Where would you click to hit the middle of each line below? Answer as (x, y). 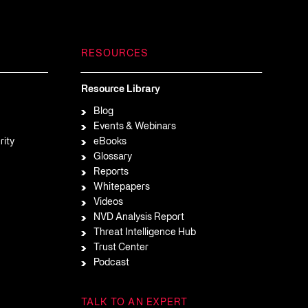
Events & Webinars (134, 127)
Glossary (112, 157)
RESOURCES (115, 54)
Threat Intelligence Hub (144, 233)
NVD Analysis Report (139, 218)
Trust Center (121, 248)
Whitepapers (121, 187)
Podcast (111, 263)
